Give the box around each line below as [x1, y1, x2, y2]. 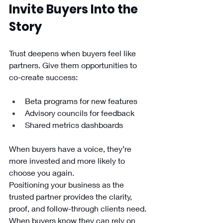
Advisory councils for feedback [25, 108, 134, 118]
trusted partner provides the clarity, [9, 192, 134, 202]
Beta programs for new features [25, 96, 137, 106]
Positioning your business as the [9, 180, 126, 190]
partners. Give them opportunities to [9, 60, 139, 70]
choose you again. [9, 168, 74, 178]
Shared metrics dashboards [25, 120, 123, 130]
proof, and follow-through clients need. [9, 204, 148, 214]
